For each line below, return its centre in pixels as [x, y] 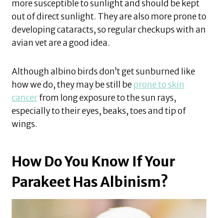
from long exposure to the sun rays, [107, 98]
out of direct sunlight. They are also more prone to [109, 17]
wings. [25, 124]
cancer [25, 98]
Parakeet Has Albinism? [90, 182]
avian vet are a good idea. [61, 43]
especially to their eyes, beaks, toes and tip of [99, 111]
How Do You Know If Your [93, 162]
